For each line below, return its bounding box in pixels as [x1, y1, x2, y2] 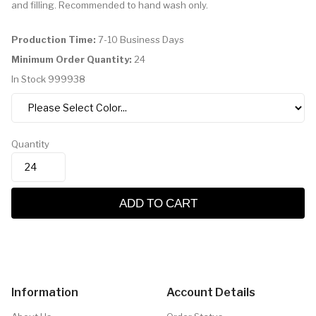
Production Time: [11, 33, 96, 45]
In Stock [11, 73, 46, 85]
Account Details [166, 285, 255, 299]
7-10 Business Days [96, 33, 184, 45]
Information [11, 285, 78, 299]
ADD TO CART [119, 196, 197, 209]
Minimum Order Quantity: [11, 53, 132, 65]
